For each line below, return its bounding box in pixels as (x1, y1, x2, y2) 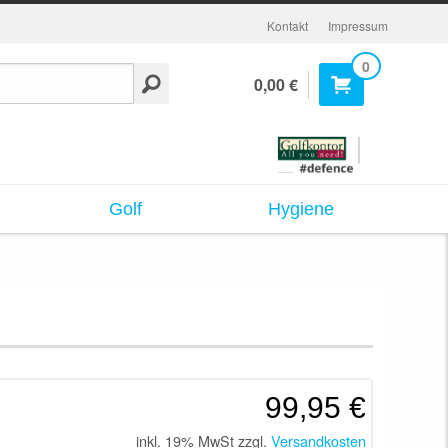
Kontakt (266, 17, 308, 34)
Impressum (327, 17, 388, 34)
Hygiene (267, 198, 334, 219)
